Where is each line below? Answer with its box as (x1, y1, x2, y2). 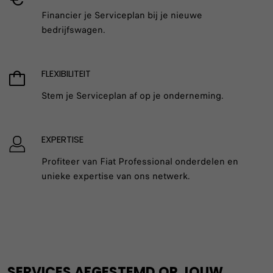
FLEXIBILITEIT (41, 66, 91, 80)
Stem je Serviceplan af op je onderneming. (41, 88, 224, 102)
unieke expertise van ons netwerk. (41, 169, 190, 183)
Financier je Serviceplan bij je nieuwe (41, 8, 202, 22)
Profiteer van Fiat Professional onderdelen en (41, 154, 238, 168)
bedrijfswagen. (41, 23, 105, 37)
